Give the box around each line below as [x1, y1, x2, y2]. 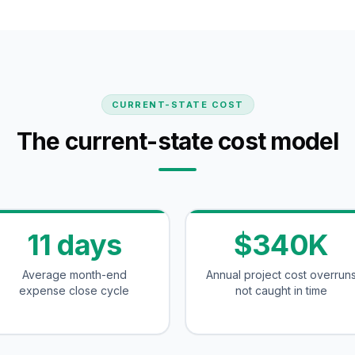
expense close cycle [19, 284, 129, 297]
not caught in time [235, 284, 327, 297]
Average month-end [21, 268, 127, 281]
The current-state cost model [16, 127, 339, 155]
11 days [27, 227, 121, 262]
